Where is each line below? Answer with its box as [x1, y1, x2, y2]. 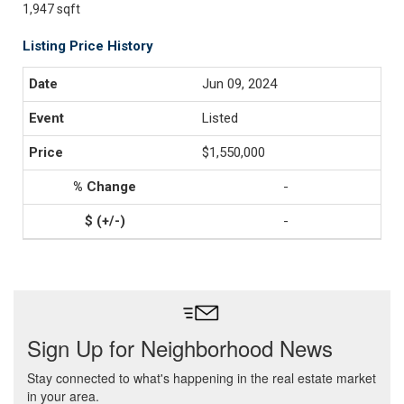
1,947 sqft [23, 2, 80, 16]
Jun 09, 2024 [202, 76, 277, 92]
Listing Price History [23, 38, 153, 54]
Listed [202, 110, 238, 126]
